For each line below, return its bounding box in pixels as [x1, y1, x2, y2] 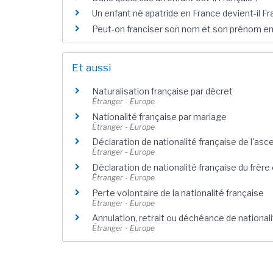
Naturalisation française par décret [92, 86, 233, 97]
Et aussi [72, 62, 111, 74]
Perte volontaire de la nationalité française [92, 187, 264, 198]
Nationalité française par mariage [92, 111, 227, 122]
